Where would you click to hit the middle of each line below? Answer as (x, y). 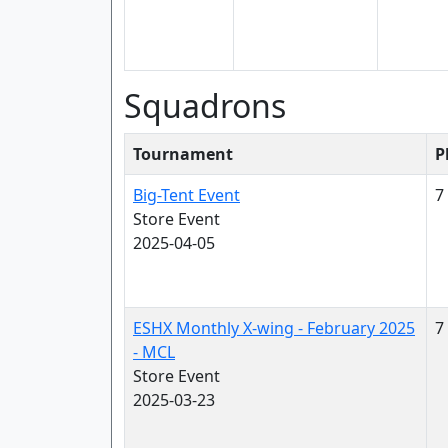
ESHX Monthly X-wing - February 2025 (274, 328)
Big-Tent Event (186, 195)
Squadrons (205, 105)
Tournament (183, 154)
